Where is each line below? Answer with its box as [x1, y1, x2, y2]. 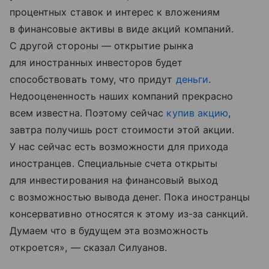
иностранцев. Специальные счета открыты [10, 157, 217, 170]
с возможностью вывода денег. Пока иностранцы [10, 191, 250, 204]
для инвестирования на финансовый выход [10, 174, 218, 187]
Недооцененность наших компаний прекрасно [10, 90, 233, 103]
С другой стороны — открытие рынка [10, 40, 193, 52]
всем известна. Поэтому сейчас [10, 107, 167, 119]
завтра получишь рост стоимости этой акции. [10, 124, 235, 136]
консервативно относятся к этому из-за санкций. [10, 208, 249, 220]
